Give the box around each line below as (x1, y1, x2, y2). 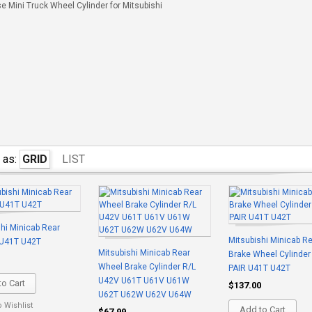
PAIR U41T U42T (228, 263, 290, 273)
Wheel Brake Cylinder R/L (98, 262, 196, 272)
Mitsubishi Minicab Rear (98, 248, 190, 258)
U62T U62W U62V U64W (98, 290, 192, 299)
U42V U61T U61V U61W (98, 276, 189, 286)
